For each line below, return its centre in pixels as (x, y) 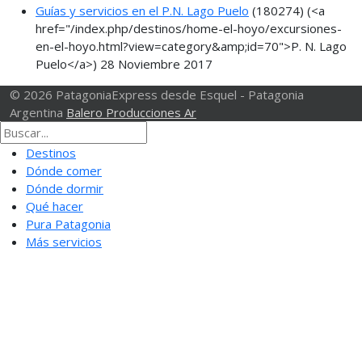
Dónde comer (64, 170)
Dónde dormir (65, 188)
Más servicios (64, 241)
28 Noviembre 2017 (156, 63)
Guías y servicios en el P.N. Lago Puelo (142, 10)
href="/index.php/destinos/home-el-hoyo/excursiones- (189, 28)
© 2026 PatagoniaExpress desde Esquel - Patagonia (157, 94)
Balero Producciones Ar (131, 112)
